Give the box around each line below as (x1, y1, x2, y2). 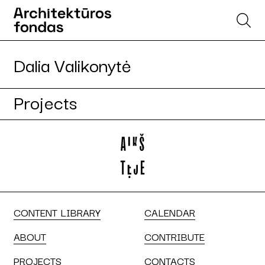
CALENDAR (144, 204, 195, 220)
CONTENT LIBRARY (14, 204, 101, 220)
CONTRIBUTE (144, 228, 205, 244)
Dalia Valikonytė (14, 50, 131, 78)
